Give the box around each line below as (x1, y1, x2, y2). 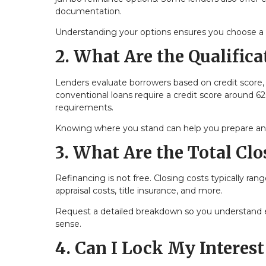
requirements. (55, 102, 113, 113)
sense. (55, 218, 81, 230)
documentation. (55, 5, 122, 17)
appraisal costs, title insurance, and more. (55, 185, 223, 197)
